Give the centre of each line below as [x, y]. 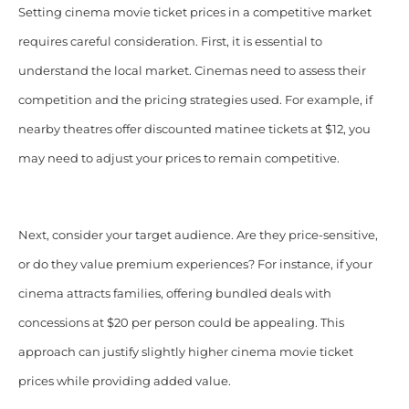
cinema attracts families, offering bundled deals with [174, 294]
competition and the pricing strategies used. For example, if [195, 100]
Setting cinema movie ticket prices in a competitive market [194, 13]
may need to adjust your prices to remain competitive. [178, 159]
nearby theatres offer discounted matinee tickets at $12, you [194, 130]
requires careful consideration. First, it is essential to [170, 42]
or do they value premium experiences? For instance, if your [195, 265]
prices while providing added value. [124, 382]
